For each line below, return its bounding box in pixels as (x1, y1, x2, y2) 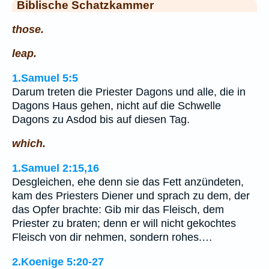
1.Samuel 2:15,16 (12, 162, 99, 174)
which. (12, 138, 46, 150)
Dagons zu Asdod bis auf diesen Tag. (12, 113, 190, 125)
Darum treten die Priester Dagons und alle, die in (12, 85, 246, 98)
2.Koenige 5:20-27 (12, 255, 104, 268)
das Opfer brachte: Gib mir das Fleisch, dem (12, 203, 224, 216)
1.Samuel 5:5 (12, 71, 78, 84)
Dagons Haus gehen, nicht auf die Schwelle (12, 99, 221, 112)
